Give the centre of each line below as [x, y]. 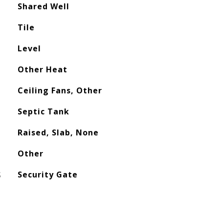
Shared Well [43, 6]
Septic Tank [43, 111]
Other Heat [42, 69]
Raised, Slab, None [58, 132]
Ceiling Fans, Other [60, 90]
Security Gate [47, 175]
